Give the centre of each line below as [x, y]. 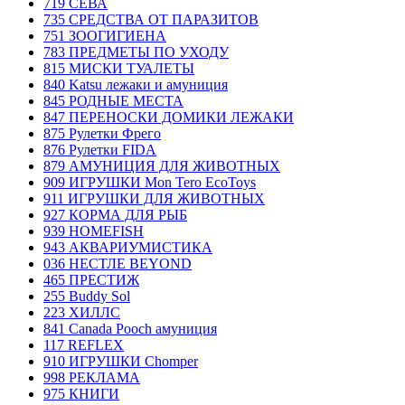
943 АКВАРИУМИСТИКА [128, 247]
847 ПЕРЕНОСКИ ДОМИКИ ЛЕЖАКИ [169, 117]
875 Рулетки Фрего [102, 133]
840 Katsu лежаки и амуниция [136, 85]
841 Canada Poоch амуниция [130, 329]
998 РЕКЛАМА [92, 377]
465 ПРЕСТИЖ [91, 280]
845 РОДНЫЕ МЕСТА [113, 101]
